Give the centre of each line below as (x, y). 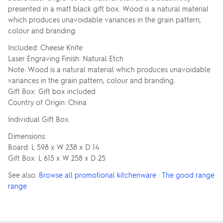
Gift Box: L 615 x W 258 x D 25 (57, 158)
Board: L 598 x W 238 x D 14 (54, 147)
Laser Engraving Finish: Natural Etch (66, 58)
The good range (188, 175)
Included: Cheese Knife (45, 47)
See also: (23, 175)
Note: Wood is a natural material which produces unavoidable (109, 69)
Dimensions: (27, 136)
